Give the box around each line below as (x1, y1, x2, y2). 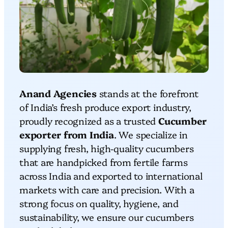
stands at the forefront (96, 86, 198, 100)
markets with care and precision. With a (19, 182, 194, 196)
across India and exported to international (19, 168, 203, 182)
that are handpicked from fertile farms (19, 155, 188, 168)
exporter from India (19, 127, 114, 141)
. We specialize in (113, 127, 188, 141)
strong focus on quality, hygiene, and (19, 196, 179, 210)
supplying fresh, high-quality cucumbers (19, 141, 194, 155)
